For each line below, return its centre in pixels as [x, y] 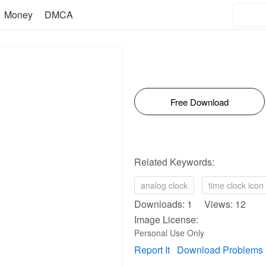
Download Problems [220, 250]
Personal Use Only [169, 233]
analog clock [164, 185]
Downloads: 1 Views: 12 [190, 204]
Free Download [199, 102]
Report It [152, 250]
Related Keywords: [174, 162]
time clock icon [236, 185]
